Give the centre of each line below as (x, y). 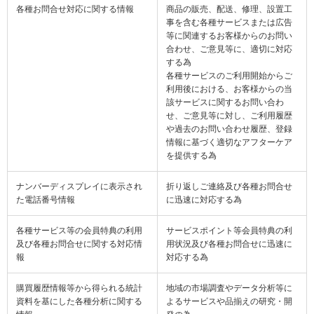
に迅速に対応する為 (204, 199)
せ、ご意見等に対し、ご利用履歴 (229, 115)
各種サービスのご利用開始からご (229, 75)
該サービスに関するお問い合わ (225, 102)
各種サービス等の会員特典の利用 (79, 230)
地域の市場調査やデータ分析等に (229, 288)
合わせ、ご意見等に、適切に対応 (229, 49)
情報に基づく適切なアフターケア (229, 142)
